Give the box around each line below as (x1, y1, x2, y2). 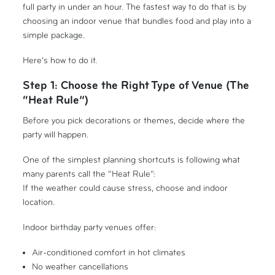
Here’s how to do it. (23, 55, 98, 66)
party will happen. (23, 130, 89, 140)
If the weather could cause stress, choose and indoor (23, 182, 228, 193)
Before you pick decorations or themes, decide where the (23, 115, 246, 126)
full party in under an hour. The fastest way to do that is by (23, 2, 247, 13)
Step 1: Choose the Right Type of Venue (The (23, 80, 250, 92)
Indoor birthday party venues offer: (23, 222, 157, 233)
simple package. (23, 30, 85, 41)
